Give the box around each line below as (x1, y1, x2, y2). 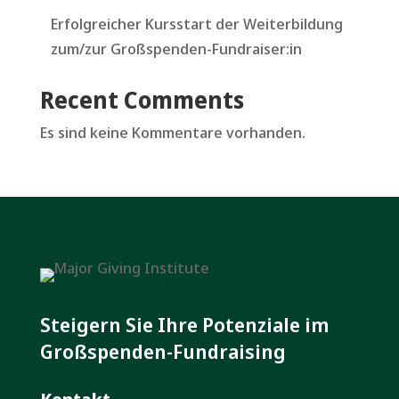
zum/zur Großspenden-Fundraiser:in (50, 37, 302, 59)
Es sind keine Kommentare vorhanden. (39, 121, 305, 142)
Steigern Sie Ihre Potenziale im (39, 310, 330, 338)
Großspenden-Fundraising (39, 337, 286, 364)
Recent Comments (39, 83, 244, 116)
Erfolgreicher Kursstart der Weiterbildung (50, 12, 343, 34)
